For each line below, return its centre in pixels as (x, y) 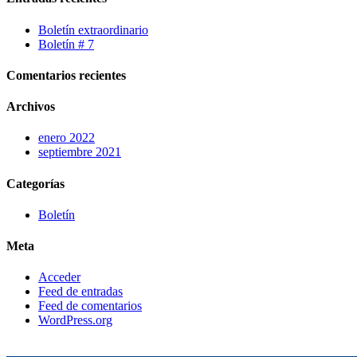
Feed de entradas (80, 292)
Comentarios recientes (66, 75)
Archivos (31, 107)
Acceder (59, 277)
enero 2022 (67, 138)
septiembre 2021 (80, 152)
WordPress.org (75, 320)
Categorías (35, 183)
